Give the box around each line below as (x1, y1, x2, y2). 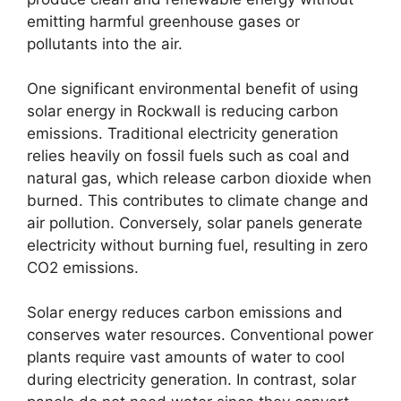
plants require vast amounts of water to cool (27, 347, 345, 366)
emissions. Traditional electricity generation (27, 124, 338, 142)
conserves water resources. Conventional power (27, 325, 373, 344)
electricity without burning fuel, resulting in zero (27, 235, 368, 254)
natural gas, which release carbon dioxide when (27, 168, 371, 187)
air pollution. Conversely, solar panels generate (27, 213, 363, 232)
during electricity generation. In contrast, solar (27, 370, 356, 388)
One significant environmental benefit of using (27, 79, 358, 98)
